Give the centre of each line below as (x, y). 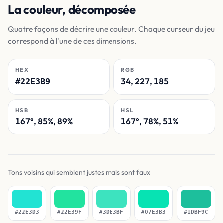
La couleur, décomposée (72, 10)
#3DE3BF (111, 212)
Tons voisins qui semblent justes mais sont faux (79, 172)
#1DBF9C (196, 212)
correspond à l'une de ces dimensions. (72, 41)
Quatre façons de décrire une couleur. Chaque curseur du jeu (111, 29)
